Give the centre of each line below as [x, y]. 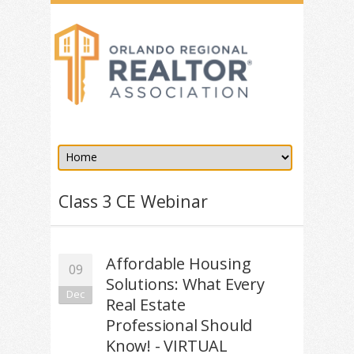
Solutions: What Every [185, 284]
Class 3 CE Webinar [133, 201]
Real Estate [146, 305]
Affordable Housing [179, 264]
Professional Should [179, 326]
